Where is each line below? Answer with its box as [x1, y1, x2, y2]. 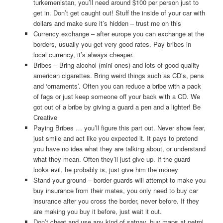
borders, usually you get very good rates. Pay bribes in [33, 39, 191, 49]
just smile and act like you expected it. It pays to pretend [33, 133, 198, 143]
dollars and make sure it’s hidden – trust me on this [33, 18, 181, 28]
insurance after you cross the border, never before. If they [33, 196, 199, 206]
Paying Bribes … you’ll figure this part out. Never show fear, [33, 122, 206, 132]
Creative [33, 112, 57, 122]
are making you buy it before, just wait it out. [33, 206, 162, 216]
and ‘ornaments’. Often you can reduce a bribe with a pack [33, 81, 201, 91]
